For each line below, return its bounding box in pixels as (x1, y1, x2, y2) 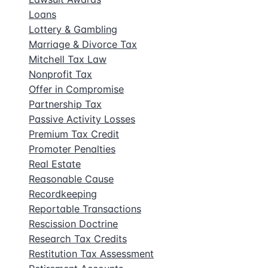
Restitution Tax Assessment (29, 248, 154, 260)
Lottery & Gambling (29, 23, 117, 36)
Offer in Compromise (29, 83, 124, 96)
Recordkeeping (29, 188, 97, 200)
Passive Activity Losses (29, 113, 135, 126)
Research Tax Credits (29, 233, 127, 245)
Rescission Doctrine (29, 218, 118, 230)
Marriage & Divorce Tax (29, 38, 137, 51)
